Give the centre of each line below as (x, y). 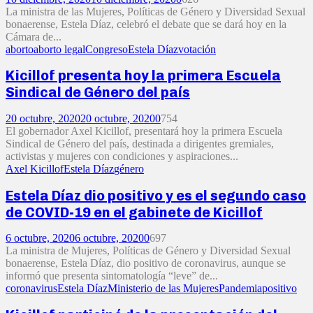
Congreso (107, 49)
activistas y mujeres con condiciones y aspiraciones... (122, 156)
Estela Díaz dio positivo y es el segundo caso (156, 195)
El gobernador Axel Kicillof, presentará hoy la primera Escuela (144, 131)
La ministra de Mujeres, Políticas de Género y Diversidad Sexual (148, 251)
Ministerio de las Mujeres (163, 289)
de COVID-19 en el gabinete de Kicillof (134, 212)
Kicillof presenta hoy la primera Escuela (143, 76)
